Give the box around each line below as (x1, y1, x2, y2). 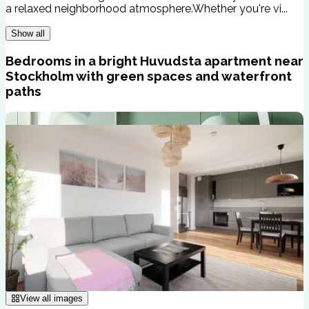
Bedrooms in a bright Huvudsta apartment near (6, 53, 303, 69)
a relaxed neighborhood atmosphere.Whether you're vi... (6, 1, 288, 15)
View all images (20, 293, 83, 304)
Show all (11, 28, 45, 39)
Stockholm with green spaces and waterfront (6, 68, 292, 84)
